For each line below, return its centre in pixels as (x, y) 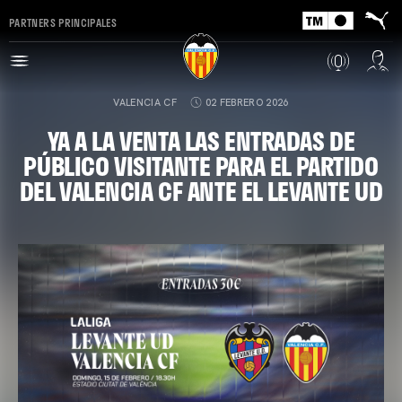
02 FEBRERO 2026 (247, 102)
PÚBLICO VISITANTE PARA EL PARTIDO (201, 166)
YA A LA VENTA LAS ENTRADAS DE (201, 140)
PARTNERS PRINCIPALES (63, 22)
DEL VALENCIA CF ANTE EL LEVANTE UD (201, 191)
